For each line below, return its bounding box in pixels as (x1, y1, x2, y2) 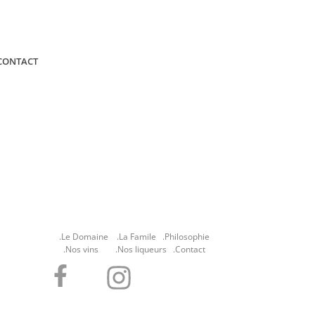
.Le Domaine (59, 231, 108, 243)
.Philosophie (162, 231, 210, 243)
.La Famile (117, 231, 156, 243)
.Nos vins (63, 243, 98, 256)
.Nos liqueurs (115, 243, 167, 256)
